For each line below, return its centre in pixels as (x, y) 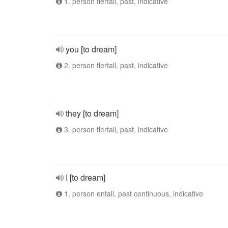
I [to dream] (85, 177)
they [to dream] (92, 113)
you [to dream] (91, 49)
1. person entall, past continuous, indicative (133, 193)
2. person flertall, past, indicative (115, 65)
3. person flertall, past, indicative (115, 129)
